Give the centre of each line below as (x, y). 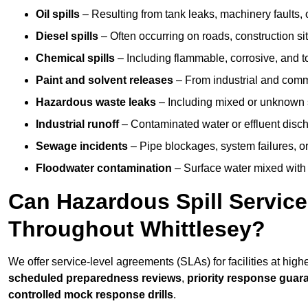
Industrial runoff (77, 124)
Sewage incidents (82, 146)
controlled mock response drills (91, 295)
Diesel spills (67, 36)
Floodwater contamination (104, 168)
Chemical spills (75, 58)
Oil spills (58, 14)
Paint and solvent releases (104, 80)
